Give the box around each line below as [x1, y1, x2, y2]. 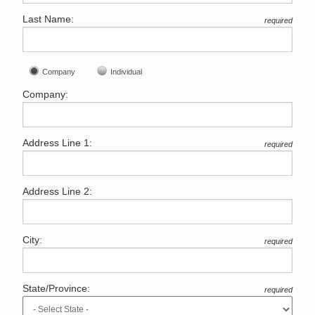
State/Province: [22, 283, 90, 295]
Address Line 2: [22, 186, 92, 198]
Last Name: [22, 13, 74, 25]
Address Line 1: [22, 137, 92, 149]
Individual [110, 67, 143, 77]
